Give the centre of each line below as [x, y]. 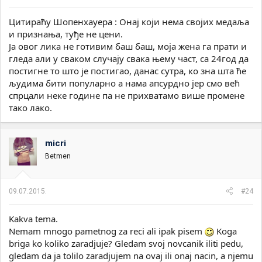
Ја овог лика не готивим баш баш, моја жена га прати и [128, 46]
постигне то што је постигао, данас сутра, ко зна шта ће [127, 70]
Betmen [58, 156]
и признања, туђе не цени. [66, 34]
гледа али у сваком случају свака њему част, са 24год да [129, 58]
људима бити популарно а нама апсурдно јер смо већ [124, 83]
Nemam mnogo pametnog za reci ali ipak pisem [107, 231]
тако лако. [30, 107]
